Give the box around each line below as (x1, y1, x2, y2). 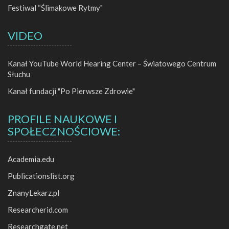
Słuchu (8, 70, 30, 79)
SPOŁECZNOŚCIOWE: (8, 124, 120, 139)
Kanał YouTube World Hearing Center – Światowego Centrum (8, 59, 216, 68)
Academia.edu (8, 154, 54, 164)
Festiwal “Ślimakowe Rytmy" (8, 3, 103, 13)
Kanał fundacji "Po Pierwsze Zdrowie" (8, 86, 135, 96)
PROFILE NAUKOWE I (8, 112, 117, 126)
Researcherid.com (8, 205, 68, 215)
